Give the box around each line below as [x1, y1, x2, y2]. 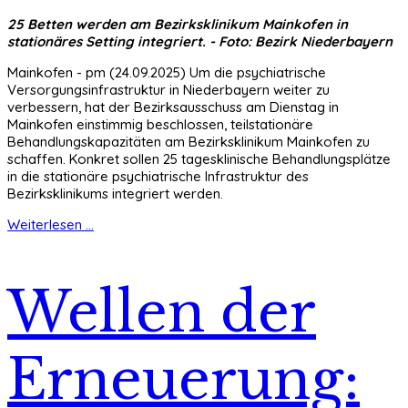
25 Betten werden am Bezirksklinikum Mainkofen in [7, 15, 348, 33]
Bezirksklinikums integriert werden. [7, 184, 223, 202]
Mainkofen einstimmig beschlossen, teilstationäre [7, 115, 313, 133]
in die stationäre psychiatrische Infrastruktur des [7, 167, 309, 185]
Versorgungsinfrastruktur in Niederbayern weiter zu [7, 80, 330, 98]
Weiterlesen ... [7, 215, 94, 233]
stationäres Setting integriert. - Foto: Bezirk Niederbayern [7, 32, 393, 50]
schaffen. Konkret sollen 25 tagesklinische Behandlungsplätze [7, 149, 391, 168]
